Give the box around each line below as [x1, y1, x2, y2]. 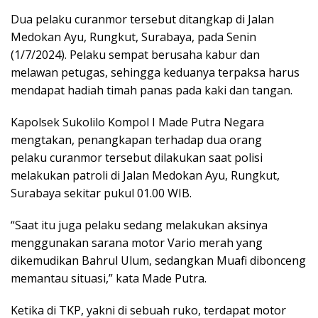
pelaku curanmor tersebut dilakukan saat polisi [11, 150, 263, 166]
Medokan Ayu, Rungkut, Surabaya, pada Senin [11, 29, 256, 45]
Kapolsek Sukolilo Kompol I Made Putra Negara [11, 114, 264, 131]
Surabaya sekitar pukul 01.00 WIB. [11, 185, 192, 202]
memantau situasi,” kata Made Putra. [11, 270, 207, 287]
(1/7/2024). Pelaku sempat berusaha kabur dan [11, 47, 260, 63]
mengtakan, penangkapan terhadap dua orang [11, 132, 262, 148]
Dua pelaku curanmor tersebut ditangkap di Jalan [11, 11, 274, 28]
